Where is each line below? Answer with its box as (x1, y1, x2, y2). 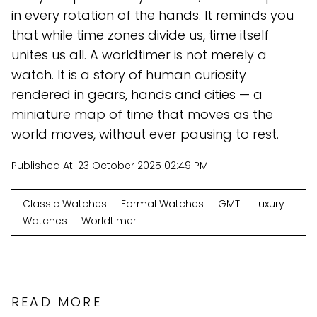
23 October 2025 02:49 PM (78, 158, 208, 173)
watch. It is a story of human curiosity (11, 66, 246, 84)
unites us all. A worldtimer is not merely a (11, 46, 267, 64)
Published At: (11, 158, 78, 173)
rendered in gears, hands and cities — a (11, 86, 263, 104)
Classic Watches (23, 197, 107, 212)
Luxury (254, 197, 284, 212)
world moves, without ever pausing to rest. (11, 125, 279, 144)
